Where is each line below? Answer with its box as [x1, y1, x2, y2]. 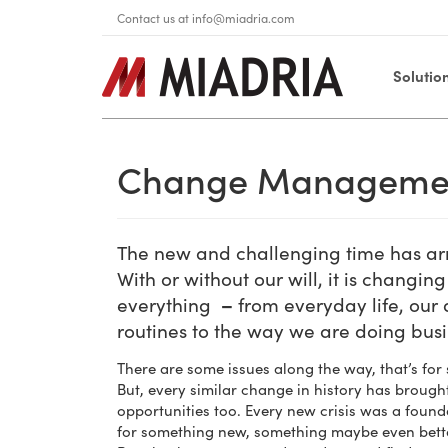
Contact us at [117, 10, 192, 26]
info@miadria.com [192, 10, 295, 26]
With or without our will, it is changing [117, 265, 446, 291]
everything [117, 291, 216, 317]
